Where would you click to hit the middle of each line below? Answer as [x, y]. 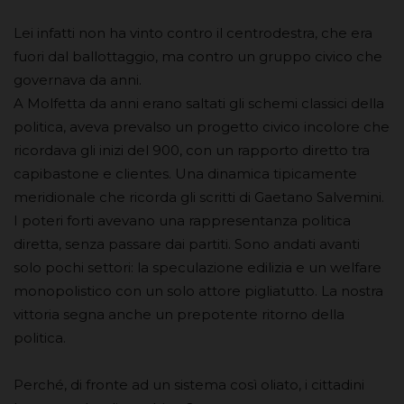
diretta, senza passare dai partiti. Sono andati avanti [187, 244]
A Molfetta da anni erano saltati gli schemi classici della [199, 104]
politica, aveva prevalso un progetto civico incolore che [202, 127]
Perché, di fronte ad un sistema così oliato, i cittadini [189, 385]
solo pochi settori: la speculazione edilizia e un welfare [197, 268]
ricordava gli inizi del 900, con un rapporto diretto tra [192, 151]
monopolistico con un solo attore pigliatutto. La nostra [198, 291]
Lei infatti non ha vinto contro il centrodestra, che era [193, 33]
